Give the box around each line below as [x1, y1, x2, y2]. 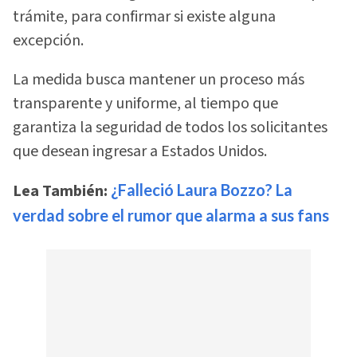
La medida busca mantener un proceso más [13, 68, 304, 91]
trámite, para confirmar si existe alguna [13, 6, 276, 29]
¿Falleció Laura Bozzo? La [111, 179, 292, 199]
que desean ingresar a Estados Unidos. [13, 139, 267, 163]
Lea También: [13, 179, 108, 202]
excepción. [13, 29, 84, 53]
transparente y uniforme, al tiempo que [13, 92, 278, 115]
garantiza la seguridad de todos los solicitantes [13, 116, 328, 139]
